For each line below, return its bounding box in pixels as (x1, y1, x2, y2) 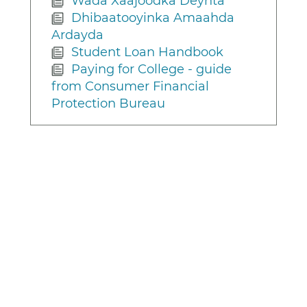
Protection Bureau (51, 95, 165, 111)
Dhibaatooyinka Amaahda (71, 10, 235, 25)
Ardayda (51, 27, 103, 42)
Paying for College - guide (71, 61, 232, 77)
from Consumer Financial (51, 78, 209, 94)
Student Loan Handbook (71, 44, 224, 60)
